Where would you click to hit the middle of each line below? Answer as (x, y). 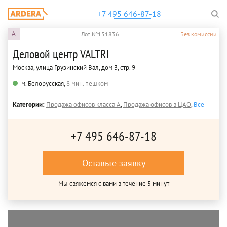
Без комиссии (199, 34)
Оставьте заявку (113, 163)
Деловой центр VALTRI (61, 54)
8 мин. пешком (87, 83)
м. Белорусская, (44, 83)
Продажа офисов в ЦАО (157, 105)
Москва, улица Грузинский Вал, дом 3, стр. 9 (74, 68)
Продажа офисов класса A (83, 105)
